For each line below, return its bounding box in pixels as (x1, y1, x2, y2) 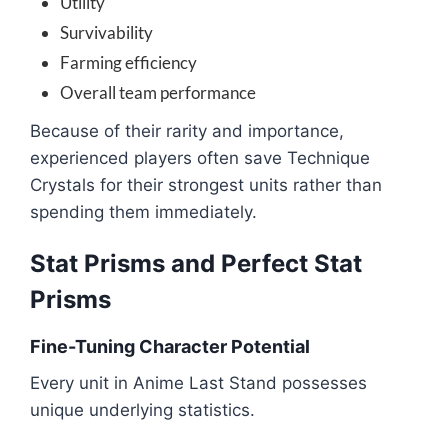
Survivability (60, 22, 153, 44)
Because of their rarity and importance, (30, 121, 344, 142)
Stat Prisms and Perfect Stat (30, 249, 362, 279)
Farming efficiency (60, 52, 197, 74)
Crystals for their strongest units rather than (30, 175, 382, 196)
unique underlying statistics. (30, 400, 255, 421)
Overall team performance (60, 82, 256, 104)
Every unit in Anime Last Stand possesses (30, 373, 367, 394)
